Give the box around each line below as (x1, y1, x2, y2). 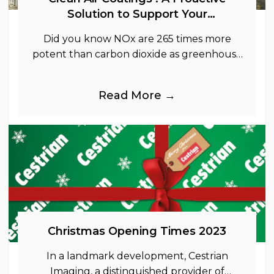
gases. (122, 63, 152, 75)
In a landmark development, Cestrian (46, 250, 228, 262)
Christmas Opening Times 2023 (48, 224, 226, 239)
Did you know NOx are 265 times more (43, 32, 231, 45)
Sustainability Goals (82, 22, 192, 36)
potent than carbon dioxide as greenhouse (32, 48, 242, 60)
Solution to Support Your (67, 7, 207, 21)
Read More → (98, 88, 176, 102)
